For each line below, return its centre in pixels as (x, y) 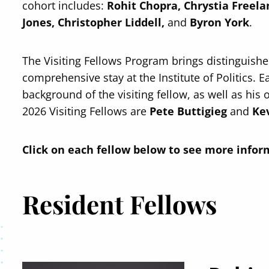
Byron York (218, 22)
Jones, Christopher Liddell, (95, 22)
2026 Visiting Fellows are (86, 111)
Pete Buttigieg (190, 111)
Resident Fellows (120, 204)
